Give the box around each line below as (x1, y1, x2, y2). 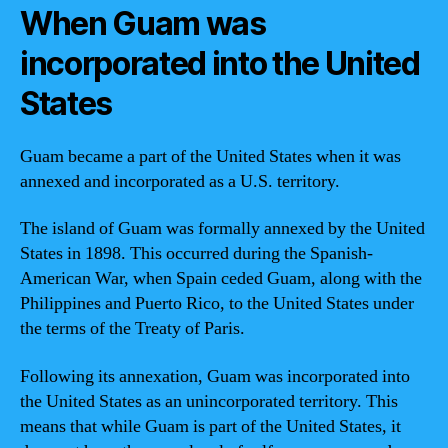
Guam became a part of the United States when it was (20, 144, 401, 168)
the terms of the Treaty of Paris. (20, 317, 245, 340)
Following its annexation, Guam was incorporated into (20, 364, 410, 388)
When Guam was (20, 3, 266, 43)
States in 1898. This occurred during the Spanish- (20, 242, 373, 265)
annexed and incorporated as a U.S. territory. (20, 169, 340, 193)
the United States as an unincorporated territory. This (20, 389, 398, 413)
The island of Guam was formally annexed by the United (20, 217, 425, 240)
